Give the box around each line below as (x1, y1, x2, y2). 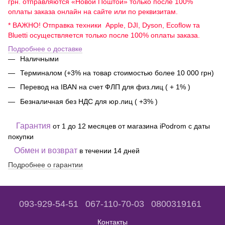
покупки (8, 133, 34, 141)
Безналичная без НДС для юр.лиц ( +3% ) (20, 97, 158, 105)
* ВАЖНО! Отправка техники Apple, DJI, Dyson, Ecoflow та (8, 21, 200, 29)
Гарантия (16, 122, 53, 131)
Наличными (20, 54, 59, 63)
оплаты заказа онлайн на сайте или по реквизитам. (8, 7, 178, 16)
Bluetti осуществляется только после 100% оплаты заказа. (8, 31, 200, 39)
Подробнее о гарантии (8, 161, 83, 169)
